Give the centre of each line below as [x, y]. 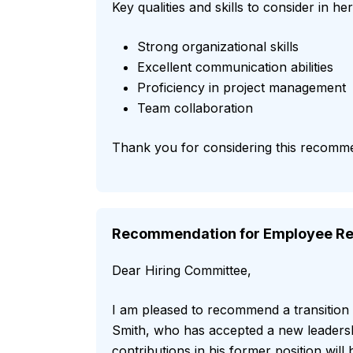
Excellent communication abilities [235, 67]
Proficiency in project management [242, 88]
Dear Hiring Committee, [182, 271]
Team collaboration [195, 108]
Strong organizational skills [218, 47]
